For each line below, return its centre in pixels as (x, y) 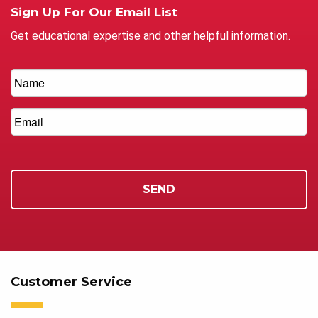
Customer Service (71, 281)
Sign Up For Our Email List (94, 12)
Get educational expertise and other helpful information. (150, 35)
